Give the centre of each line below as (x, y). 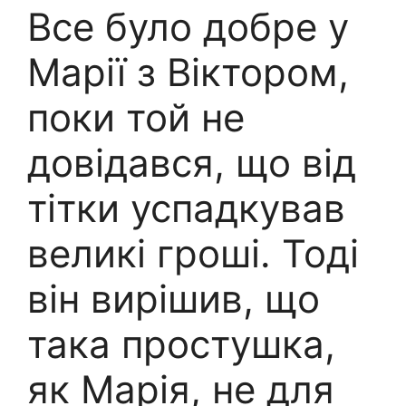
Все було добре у (188, 27)
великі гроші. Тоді (193, 254)
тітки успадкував (186, 208)
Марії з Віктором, (188, 72)
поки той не (136, 118)
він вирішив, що (174, 299)
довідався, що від (192, 163)
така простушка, (181, 344)
